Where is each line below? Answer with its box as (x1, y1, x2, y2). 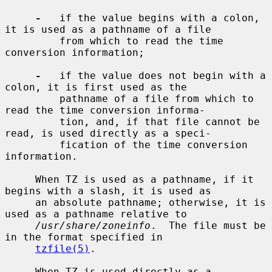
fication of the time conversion (5, 138, 59, 151)
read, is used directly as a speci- (5, 127, 211, 139)
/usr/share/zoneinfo (35, 219, 151, 231)
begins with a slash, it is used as (5, 185, 211, 197)
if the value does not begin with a (41, 69, 266, 81)
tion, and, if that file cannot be (5, 115, 59, 127)
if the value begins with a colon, (41, 12, 260, 24)
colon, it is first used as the (5, 81, 187, 93)
